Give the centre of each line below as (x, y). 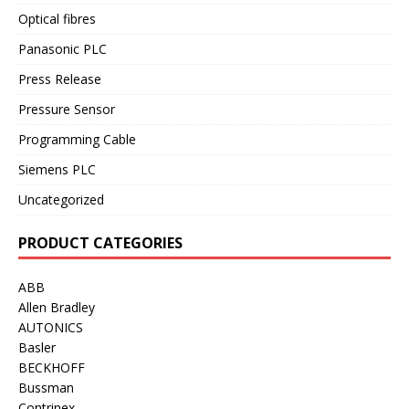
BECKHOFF (52, 367)
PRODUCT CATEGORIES (100, 242)
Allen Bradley (57, 307)
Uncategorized (61, 199)
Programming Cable (77, 139)
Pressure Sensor (67, 109)
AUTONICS (51, 327)
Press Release (60, 79)
